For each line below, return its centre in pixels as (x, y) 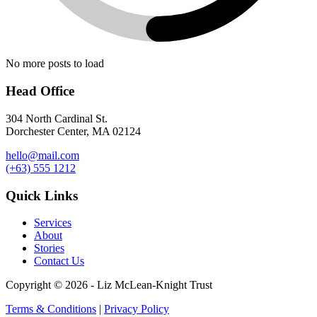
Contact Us (59, 261)
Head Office (40, 91)
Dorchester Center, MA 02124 (73, 131)
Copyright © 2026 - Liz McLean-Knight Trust (109, 285)
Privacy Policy (137, 309)
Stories (49, 248)
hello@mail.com (42, 155)
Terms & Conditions (51, 309)
